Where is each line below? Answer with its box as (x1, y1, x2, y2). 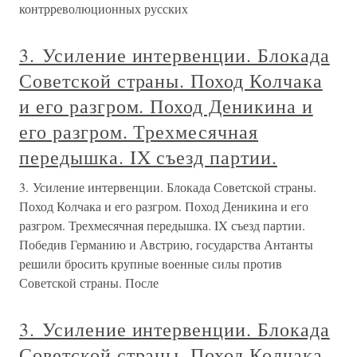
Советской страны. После (19, 274, 159, 291)
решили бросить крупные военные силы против (19, 255, 282, 272)
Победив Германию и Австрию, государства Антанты (19, 236, 313, 253)
